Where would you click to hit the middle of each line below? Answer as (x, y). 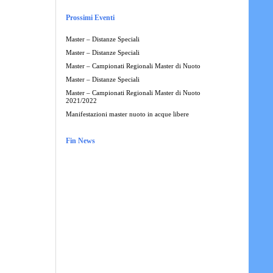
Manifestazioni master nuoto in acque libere (127, 114)
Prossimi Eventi (90, 17)
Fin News (80, 140)
